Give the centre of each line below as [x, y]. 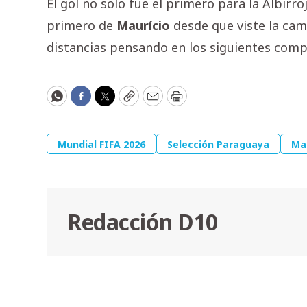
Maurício [143, 26]
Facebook [108, 102]
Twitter [126, 102]
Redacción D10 [143, 222]
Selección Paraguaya [218, 145]
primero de [82, 26]
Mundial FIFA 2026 [101, 145]
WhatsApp [87, 102]
